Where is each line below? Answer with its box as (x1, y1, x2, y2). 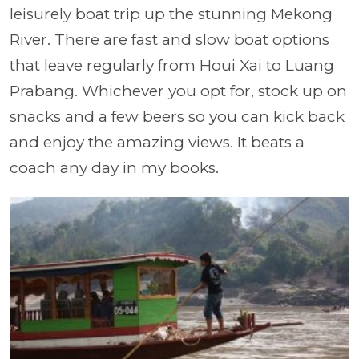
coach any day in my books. (10, 159, 219, 178)
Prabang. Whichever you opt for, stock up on (10, 82, 347, 101)
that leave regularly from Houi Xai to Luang (10, 56, 334, 75)
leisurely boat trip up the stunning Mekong (10, 5, 333, 24)
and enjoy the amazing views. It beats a (10, 133, 305, 152)
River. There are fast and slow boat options (10, 30, 329, 50)
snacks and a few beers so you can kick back (10, 107, 345, 127)
